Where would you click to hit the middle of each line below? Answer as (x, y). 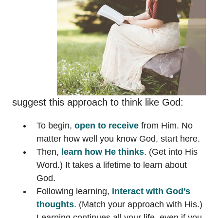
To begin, (55, 126)
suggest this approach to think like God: (98, 102)
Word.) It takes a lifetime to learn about (112, 165)
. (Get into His (171, 152)
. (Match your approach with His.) (138, 205)
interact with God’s (151, 191)
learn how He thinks (103, 152)
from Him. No (166, 126)
